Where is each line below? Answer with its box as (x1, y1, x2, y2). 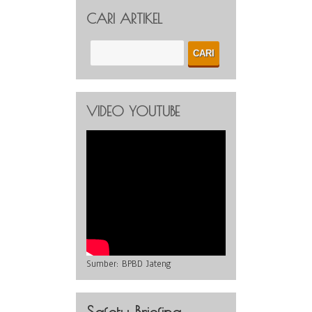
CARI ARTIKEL (86, 10, 162, 26)
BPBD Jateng (122, 257, 171, 270)
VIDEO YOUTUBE (86, 102, 180, 119)
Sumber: (86, 257, 122, 270)
